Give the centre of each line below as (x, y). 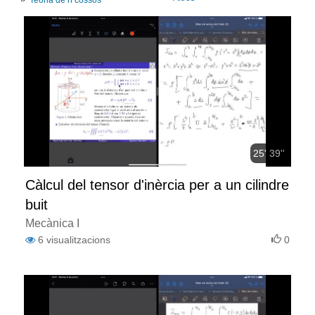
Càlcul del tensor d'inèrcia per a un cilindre (157, 185)
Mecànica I (52, 223)
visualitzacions (78, 239)
